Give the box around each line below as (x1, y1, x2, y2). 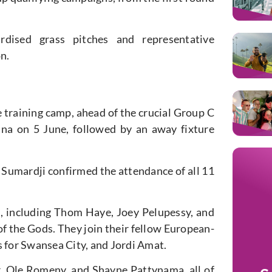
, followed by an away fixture (66, 122, 214, 136)
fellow (131, 222, 162, 236)
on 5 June (16, 122, 67, 136)
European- (161, 222, 214, 236)
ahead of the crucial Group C (73, 106, 214, 120)
